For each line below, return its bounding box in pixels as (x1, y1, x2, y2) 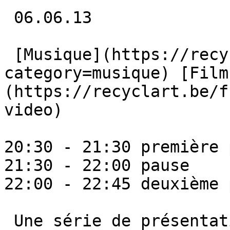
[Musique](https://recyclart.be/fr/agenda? (4, 45, 14, 64)
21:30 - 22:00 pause (4, 156, 189, 175)
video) (4, 101, 72, 119)
